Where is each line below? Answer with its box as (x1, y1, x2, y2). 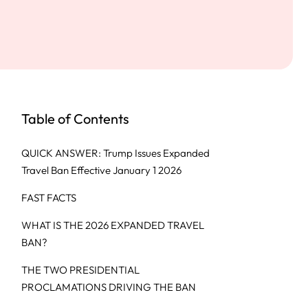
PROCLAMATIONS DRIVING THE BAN (21, 280, 196, 294)
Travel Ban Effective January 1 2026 (21, 164, 181, 177)
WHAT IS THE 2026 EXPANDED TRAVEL (21, 219, 204, 232)
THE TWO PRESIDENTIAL (21, 263, 140, 276)
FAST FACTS (21, 191, 76, 204)
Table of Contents (21, 110, 129, 127)
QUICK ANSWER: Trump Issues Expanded (21, 146, 210, 159)
